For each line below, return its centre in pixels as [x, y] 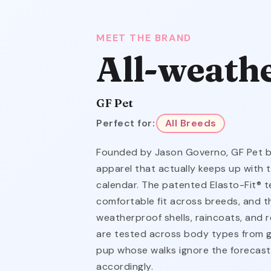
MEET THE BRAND [144, 38]
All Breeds [191, 123]
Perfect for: [126, 123]
